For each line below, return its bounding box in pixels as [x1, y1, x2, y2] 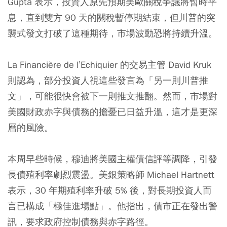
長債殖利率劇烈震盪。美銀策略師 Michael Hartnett [8, 169, 214, 180]
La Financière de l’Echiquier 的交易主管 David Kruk [8, 59, 211, 70]
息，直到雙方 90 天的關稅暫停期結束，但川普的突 [8, 12, 215, 23]
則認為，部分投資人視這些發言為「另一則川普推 [8, 74, 208, 86]
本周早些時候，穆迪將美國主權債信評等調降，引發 [8, 153, 217, 165]
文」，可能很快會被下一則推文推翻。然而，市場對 [8, 90, 217, 102]
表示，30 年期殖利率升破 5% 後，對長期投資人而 [8, 184, 212, 196]
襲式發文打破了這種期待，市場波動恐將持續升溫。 [8, 27, 217, 39]
